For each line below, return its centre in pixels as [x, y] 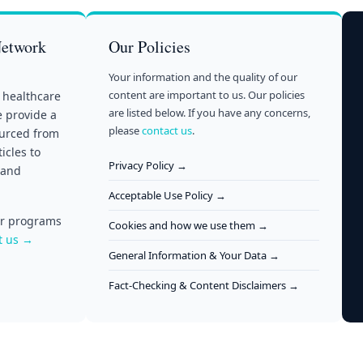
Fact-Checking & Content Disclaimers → [204, 285]
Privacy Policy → [148, 165]
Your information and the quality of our [203, 77]
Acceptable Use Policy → [167, 195]
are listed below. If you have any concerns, [209, 112]
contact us [167, 130]
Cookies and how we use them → [188, 225]
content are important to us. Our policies [207, 94]
